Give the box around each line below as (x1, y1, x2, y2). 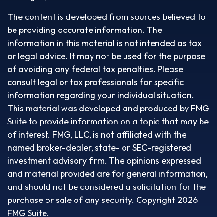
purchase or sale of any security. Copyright (7, 194, 177, 205)
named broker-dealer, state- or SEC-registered (7, 142, 191, 153)
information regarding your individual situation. (7, 90, 194, 101)
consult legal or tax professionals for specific (7, 77, 184, 88)
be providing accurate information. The (7, 24, 162, 35)
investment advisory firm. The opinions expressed (7, 155, 201, 166)
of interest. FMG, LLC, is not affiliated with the (7, 129, 186, 140)
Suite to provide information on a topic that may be (7, 116, 209, 127)
